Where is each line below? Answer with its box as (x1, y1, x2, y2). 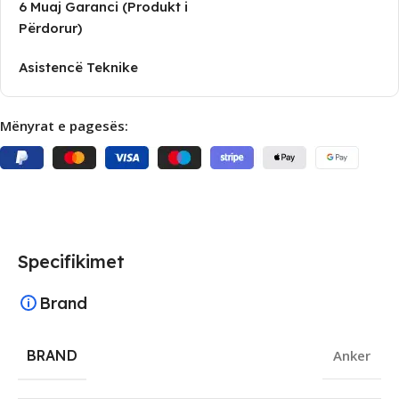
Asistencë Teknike (19, 58, 138, 76)
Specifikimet (18, 249, 125, 273)
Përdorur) (19, 19, 82, 37)
